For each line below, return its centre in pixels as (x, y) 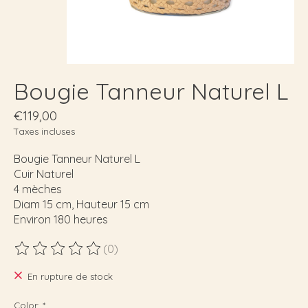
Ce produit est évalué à (74, 255)
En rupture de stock (70, 277)
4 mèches (38, 189)
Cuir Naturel (44, 174)
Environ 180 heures (61, 219)
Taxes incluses (44, 131)
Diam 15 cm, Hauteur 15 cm (81, 204)
